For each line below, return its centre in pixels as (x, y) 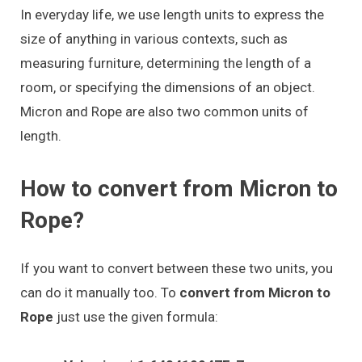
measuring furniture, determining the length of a (166, 63)
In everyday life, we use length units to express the (172, 15)
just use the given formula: (137, 316)
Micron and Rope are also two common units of (164, 112)
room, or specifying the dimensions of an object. (168, 88)
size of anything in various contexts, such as (154, 39)
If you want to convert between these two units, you (177, 268)
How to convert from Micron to (179, 188)
